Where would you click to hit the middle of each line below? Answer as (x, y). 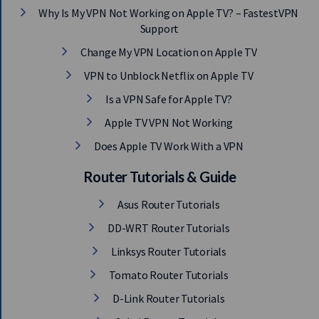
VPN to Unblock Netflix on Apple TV (168, 75)
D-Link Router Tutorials (168, 298)
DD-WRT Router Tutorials (168, 228)
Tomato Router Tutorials (167, 275)
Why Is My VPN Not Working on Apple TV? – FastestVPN (168, 13)
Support (159, 28)
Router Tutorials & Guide (159, 177)
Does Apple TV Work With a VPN (167, 146)
